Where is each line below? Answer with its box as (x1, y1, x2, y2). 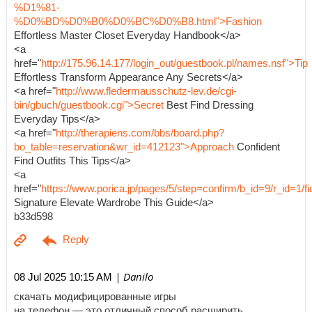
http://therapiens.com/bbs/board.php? (56, 127, 224, 139)
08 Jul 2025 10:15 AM (14, 271, 112, 283)
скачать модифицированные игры (14, 290, 176, 302)
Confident (234, 141, 280, 153)
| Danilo (112, 270, 153, 284)
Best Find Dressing (164, 99, 253, 111)
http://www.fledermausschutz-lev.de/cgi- (56, 85, 237, 97)
